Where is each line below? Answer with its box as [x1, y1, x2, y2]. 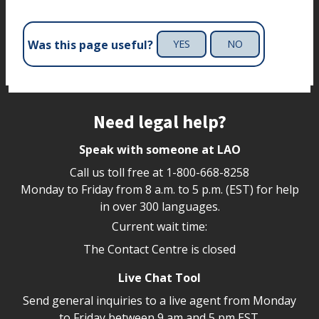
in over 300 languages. [99, 199, 220, 215]
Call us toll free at [70, 164, 166, 181]
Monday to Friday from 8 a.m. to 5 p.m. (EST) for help [20, 182, 299, 198]
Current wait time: [112, 219, 207, 235]
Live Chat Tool [118, 270, 201, 286]
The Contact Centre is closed [83, 241, 236, 258]
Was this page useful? [28, 36, 153, 53]
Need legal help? [93, 110, 226, 134]
